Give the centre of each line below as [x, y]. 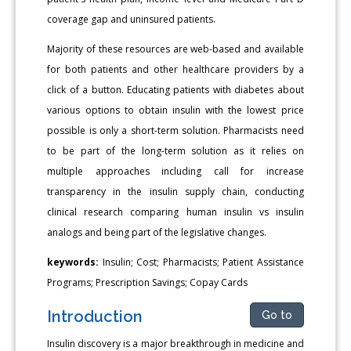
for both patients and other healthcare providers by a [175, 69]
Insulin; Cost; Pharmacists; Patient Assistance [203, 262]
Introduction [95, 316]
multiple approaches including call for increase [175, 171]
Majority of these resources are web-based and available [175, 49]
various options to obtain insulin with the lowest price [175, 110]
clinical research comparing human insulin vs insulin [175, 212]
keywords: [75, 262]
